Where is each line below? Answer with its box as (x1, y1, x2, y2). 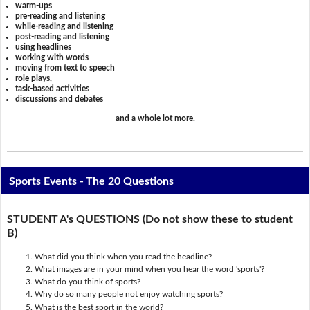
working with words (15, 53, 89, 62)
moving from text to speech (15, 64, 116, 73)
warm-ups (15, 1, 53, 10)
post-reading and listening (15, 33, 110, 42)
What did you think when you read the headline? (34, 252, 212, 261)
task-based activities (15, 84, 90, 93)
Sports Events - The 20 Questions (9, 175, 174, 187)
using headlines (15, 43, 72, 52)
